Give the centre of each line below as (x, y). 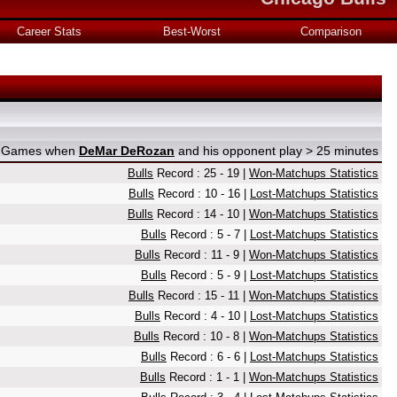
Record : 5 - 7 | (208, 234)
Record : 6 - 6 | (208, 357)
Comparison (331, 31)
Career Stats (49, 31)
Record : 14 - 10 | (201, 214)
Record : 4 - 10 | (205, 316)
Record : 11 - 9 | (205, 255)
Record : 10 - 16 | (202, 194)
